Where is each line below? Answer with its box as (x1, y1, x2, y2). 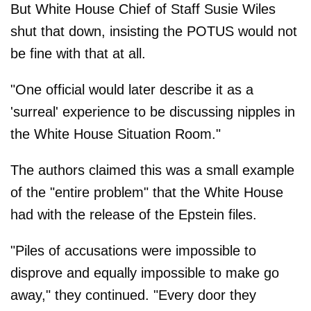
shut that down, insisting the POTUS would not (10, 23, 297, 39)
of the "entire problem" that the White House (10, 184, 283, 200)
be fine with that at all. (10, 45, 146, 61)
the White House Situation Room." (10, 126, 221, 142)
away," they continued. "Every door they (10, 287, 256, 303)
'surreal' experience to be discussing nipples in (10, 103, 295, 119)
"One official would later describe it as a (10, 81, 253, 97)
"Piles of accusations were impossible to (10, 242, 256, 258)
